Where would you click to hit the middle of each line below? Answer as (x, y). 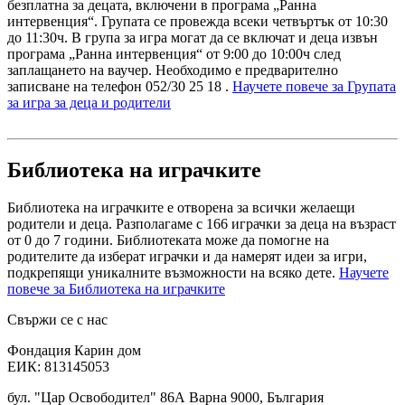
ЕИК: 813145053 (58, 367)
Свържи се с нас (57, 320)
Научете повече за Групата (314, 86)
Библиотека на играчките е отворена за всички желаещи (181, 208)
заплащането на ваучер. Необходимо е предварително (173, 70)
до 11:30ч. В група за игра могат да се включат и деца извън (193, 37)
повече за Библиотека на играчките (116, 289)
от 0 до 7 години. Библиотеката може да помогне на (168, 240)
